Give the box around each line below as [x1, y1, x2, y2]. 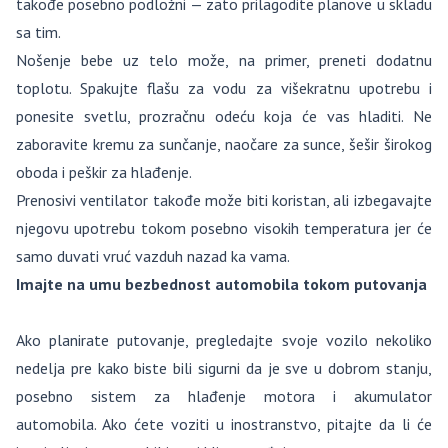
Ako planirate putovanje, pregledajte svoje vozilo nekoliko [16, 330, 432, 350]
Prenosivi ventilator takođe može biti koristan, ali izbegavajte [16, 190, 432, 210]
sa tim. [16, 22, 61, 42]
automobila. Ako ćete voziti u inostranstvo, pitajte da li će [16, 414, 432, 434]
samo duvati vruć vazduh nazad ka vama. [16, 246, 290, 266]
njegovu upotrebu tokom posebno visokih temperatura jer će [16, 218, 432, 238]
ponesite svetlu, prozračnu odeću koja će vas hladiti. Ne [16, 106, 432, 126]
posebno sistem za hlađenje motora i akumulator [16, 386, 432, 406]
